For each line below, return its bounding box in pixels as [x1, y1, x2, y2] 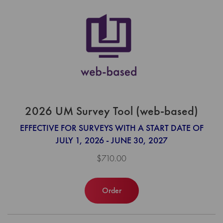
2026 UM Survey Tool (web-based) [25, 103, 198, 119]
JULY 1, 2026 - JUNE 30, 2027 [55, 134, 168, 146]
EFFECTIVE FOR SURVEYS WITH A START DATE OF [19, 121, 204, 133]
